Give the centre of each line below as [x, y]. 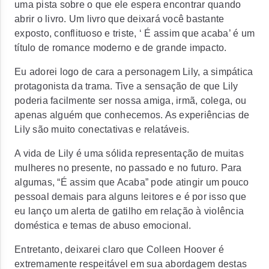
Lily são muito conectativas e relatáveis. [102, 129]
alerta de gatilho [107, 211]
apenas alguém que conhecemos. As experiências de [132, 115]
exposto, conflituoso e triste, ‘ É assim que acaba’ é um [134, 33]
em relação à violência [194, 211]
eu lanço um [41, 211]
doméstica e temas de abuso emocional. [103, 225]
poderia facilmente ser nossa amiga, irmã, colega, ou [130, 101]
